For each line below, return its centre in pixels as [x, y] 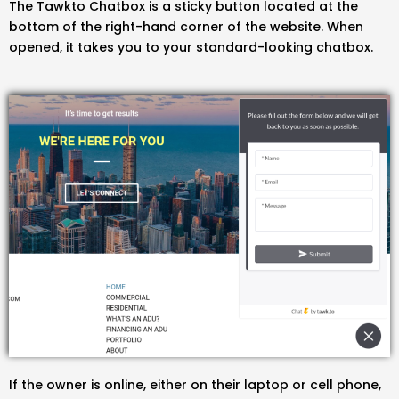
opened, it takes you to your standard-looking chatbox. [191, 47]
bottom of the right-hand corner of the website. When [186, 26]
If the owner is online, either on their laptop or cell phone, [195, 384]
